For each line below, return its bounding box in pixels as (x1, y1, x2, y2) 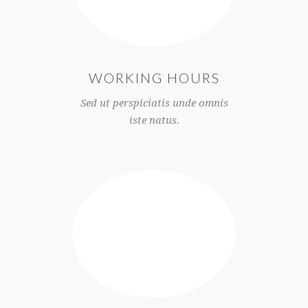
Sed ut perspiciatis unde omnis (80, 97, 228, 110)
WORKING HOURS (88, 69, 220, 87)
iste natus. (129, 114, 179, 127)
